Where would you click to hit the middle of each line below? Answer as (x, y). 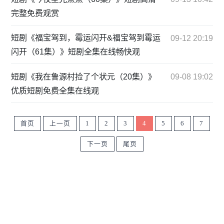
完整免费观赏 (35, 13)
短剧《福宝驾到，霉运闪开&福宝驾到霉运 (86, 38)
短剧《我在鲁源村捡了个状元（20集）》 (84, 76)
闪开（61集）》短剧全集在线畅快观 (76, 52)
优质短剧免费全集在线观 (55, 90)
